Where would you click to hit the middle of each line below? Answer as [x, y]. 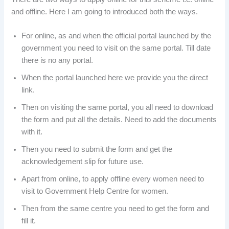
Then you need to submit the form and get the [97, 150]
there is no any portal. [58, 61]
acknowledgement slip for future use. [83, 162]
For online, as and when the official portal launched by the [117, 36]
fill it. [29, 221]
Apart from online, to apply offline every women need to [113, 179]
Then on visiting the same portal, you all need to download [118, 108]
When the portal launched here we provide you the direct [115, 78]
